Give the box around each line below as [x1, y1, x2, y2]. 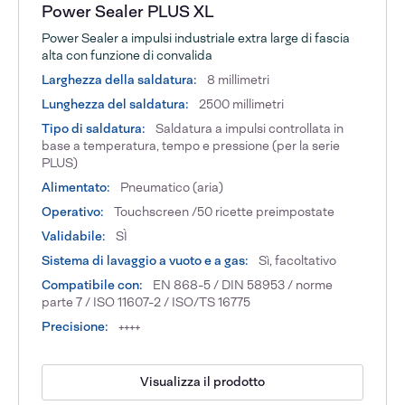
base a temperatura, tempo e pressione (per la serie [42, 137, 341, 154]
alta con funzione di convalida [42, 46, 213, 63]
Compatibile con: [42, 276, 144, 293]
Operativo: [42, 202, 105, 220]
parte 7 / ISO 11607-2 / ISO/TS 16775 [42, 293, 251, 310]
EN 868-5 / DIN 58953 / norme [150, 276, 334, 293]
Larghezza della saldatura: [42, 71, 198, 88]
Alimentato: [42, 178, 111, 195]
